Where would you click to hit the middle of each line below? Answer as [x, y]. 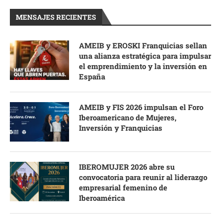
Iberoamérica [102, 198]
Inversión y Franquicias [121, 128]
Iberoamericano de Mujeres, [128, 117]
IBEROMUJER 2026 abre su [127, 166]
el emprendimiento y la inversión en [143, 66]
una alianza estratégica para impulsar [145, 55]
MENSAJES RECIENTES [56, 17]
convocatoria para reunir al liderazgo [143, 177]
